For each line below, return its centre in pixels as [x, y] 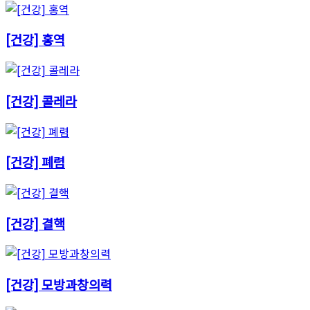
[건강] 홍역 [35, 39]
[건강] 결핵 [35, 223]
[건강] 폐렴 [35, 162]
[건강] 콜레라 [41, 100]
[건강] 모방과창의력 [59, 284]
